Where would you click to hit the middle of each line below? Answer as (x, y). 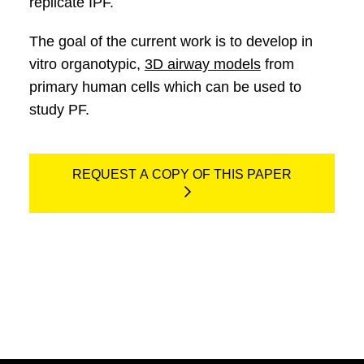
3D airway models (202, 64)
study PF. (59, 110)
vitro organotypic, (87, 64)
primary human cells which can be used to (165, 87)
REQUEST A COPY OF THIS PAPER (182, 174)
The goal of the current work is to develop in (171, 41)
